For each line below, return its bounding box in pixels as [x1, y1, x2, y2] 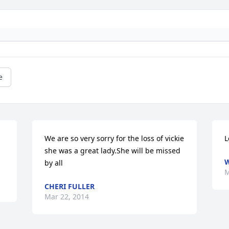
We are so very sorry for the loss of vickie [44, 133, 185, 143]
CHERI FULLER [44, 181, 95, 191]
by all [44, 157, 63, 168]
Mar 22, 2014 [44, 191, 89, 201]
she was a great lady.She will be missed [44, 145, 181, 155]
